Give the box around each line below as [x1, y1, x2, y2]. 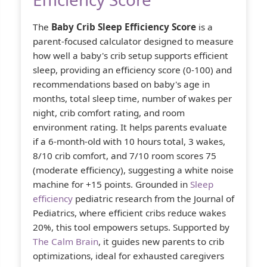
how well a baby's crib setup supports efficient [33, 49, 228, 61]
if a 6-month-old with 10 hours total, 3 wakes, [33, 135, 225, 147]
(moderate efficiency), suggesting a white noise [33, 163, 234, 176]
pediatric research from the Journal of [73, 192, 234, 204]
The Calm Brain [33, 235, 98, 247]
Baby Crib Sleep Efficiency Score [51, 20, 196, 33]
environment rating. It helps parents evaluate [33, 120, 227, 133]
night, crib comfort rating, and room [33, 106, 185, 119]
